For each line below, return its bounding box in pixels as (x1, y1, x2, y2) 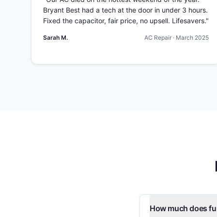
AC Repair (144, 34, 171, 41)
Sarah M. (43, 34, 68, 41)
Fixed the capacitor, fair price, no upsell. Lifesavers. (43, 16, 206, 25)
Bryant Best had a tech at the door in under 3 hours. (43, 6, 208, 14)
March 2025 (176, 34, 209, 41)
